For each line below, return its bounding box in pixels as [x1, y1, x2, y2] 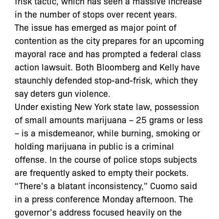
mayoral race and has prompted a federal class [15, 47, 201, 59]
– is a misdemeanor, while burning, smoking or [15, 126, 200, 138]
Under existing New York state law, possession [15, 100, 199, 112]
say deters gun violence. [15, 87, 110, 99]
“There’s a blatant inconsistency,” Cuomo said [15, 179, 197, 191]
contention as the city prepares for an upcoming [15, 34, 204, 46]
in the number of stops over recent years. [15, 7, 177, 20]
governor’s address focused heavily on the [15, 205, 182, 218]
